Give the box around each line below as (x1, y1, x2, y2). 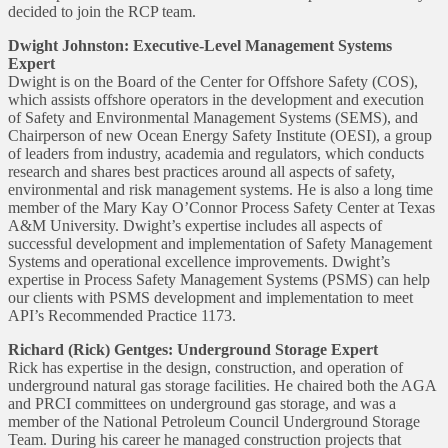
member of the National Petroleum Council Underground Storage (8, 413, 420, 431)
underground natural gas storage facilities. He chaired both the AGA (8, 377, 436, 395)
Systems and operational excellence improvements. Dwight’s (8, 253, 390, 271)
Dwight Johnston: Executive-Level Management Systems (8, 37, 392, 55)
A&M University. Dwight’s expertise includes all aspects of (8, 217, 382, 235)
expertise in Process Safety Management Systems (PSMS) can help (8, 271, 430, 289)
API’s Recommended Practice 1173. (8, 307, 236, 325)
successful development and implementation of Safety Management (8, 235, 432, 253)
